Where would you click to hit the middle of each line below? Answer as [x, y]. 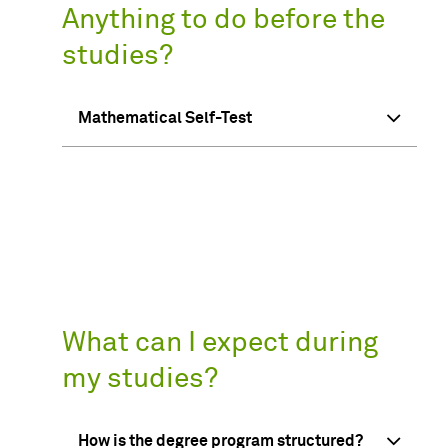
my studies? [140, 379]
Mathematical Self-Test [165, 117]
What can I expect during [220, 343]
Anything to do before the [223, 19]
